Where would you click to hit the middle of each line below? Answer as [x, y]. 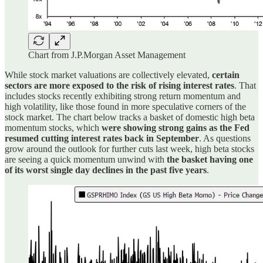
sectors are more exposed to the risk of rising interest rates [119, 85]
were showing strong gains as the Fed [174, 127]
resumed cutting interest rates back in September [102, 138]
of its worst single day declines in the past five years [106, 170]
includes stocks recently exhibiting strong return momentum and [123, 96]
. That [245, 85]
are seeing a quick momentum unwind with [86, 159]
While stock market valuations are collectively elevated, [108, 75]
